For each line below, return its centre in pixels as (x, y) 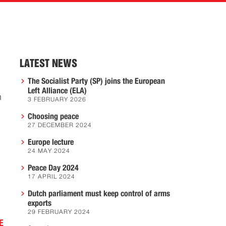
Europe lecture (51, 142)
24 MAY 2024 (49, 151)
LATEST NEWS (48, 64)
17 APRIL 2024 (51, 177)
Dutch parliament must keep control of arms (99, 194)
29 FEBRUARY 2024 (59, 212)
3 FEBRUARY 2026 (57, 100)
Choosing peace (53, 117)
